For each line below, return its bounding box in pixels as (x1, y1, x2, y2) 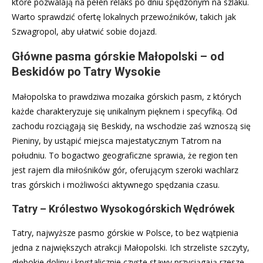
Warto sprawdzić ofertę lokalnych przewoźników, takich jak (12, 11, 236, 22)
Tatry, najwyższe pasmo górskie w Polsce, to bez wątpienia (12, 227, 238, 238)
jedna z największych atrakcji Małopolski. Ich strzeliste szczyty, (12, 241, 249, 253)
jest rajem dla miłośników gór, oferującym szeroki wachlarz (12, 164, 238, 176)
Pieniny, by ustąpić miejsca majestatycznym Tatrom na (12, 134, 221, 146)
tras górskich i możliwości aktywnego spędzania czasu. (12, 178, 220, 190)
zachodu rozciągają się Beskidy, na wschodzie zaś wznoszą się (12, 120, 251, 131)
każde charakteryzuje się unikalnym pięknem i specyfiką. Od (12, 105, 237, 117)
